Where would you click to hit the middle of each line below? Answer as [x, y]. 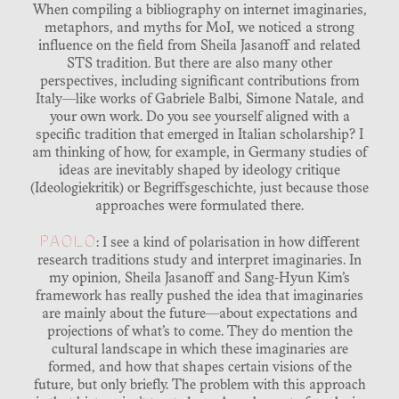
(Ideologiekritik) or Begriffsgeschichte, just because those [199, 189]
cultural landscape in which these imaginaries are [199, 350]
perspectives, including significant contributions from [199, 82]
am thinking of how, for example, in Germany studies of [199, 154]
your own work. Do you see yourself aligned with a [199, 118]
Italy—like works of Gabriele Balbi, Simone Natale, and [199, 100]
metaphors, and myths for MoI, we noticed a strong [199, 29]
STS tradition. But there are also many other [199, 65]
